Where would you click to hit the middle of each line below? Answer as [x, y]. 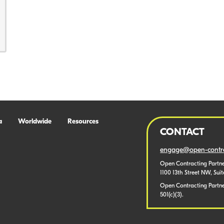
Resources [83, 122]
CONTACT [182, 132]
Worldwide [34, 122]
